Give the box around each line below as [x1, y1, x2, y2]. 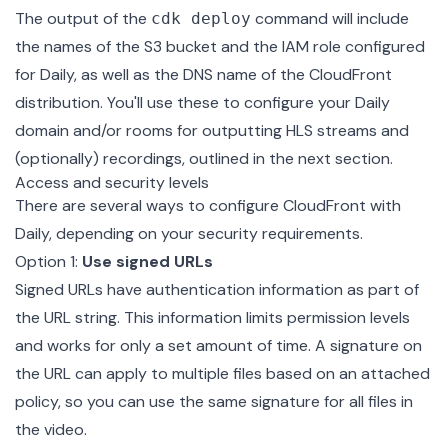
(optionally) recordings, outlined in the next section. [15, 147, 393, 169]
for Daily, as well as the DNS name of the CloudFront [15, 63, 392, 85]
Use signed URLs [82, 250, 213, 272]
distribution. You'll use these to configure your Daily [15, 91, 390, 113]
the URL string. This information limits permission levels [15, 306, 410, 328]
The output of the [15, 7, 151, 29]
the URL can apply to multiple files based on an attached [15, 362, 430, 384]
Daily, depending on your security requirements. [15, 222, 363, 244]
